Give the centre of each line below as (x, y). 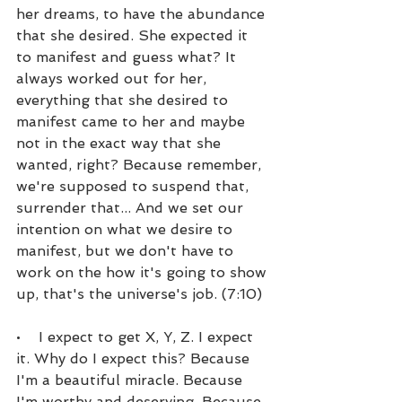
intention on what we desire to (127, 229)
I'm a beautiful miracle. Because (131, 380)
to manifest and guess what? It (128, 57)
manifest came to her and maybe (133, 121)
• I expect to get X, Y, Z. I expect (137, 336)
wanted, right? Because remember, (141, 164)
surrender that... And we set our (132, 207)
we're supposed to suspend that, (135, 186)
